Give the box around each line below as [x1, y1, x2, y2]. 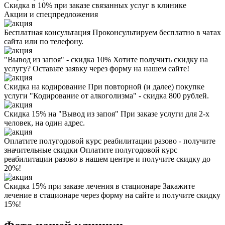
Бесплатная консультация [4, 28, 90, 37]
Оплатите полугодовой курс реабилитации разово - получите [4, 137, 215, 145]
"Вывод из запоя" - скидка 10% [4, 55, 111, 64]
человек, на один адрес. [4, 119, 85, 127]
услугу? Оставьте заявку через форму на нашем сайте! [4, 64, 189, 73]
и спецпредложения [28, 10, 98, 19]
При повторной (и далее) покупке [86, 82, 204, 91]
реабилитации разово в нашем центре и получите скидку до [4, 155, 210, 163]
